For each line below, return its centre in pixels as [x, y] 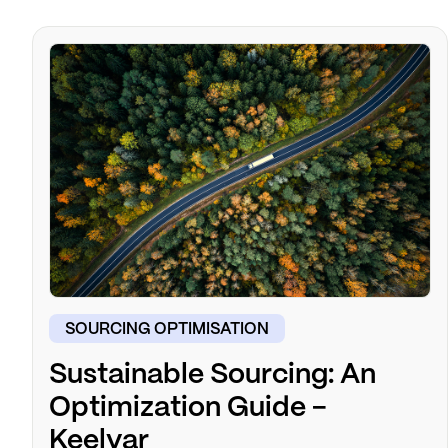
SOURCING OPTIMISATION [167, 330]
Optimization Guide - [188, 409]
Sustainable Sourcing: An [212, 376]
